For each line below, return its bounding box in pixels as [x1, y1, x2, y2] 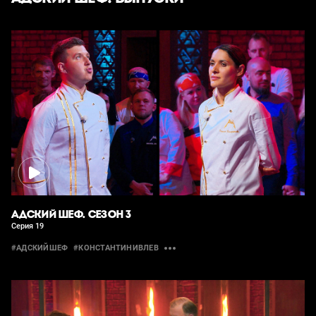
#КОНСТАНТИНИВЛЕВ [73, 243, 159, 253]
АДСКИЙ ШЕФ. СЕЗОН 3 [11, 208, 132, 221]
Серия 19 [11, 221, 44, 231]
